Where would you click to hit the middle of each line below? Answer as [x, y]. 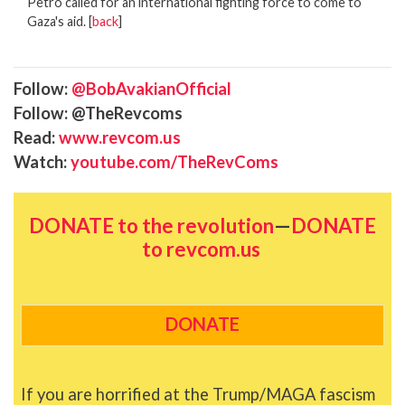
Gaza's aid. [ [60, 21]
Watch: [42, 161]
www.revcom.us [120, 137]
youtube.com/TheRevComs [174, 161]
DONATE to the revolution [151, 226]
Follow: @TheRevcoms [98, 113]
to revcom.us [201, 250]
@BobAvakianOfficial [151, 88]
